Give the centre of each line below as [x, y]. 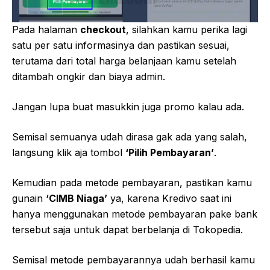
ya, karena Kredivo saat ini [169, 199]
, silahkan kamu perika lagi [187, 30]
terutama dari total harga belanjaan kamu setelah [124, 61]
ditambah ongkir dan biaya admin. [89, 77]
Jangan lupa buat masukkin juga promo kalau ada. [128, 107]
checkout [103, 30]
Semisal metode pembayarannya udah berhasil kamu [133, 260]
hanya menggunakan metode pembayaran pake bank [135, 214]
